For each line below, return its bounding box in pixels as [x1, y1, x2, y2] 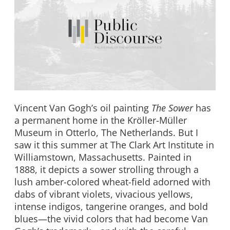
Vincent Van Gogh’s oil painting [14, 102, 151, 114]
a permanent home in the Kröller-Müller [14, 114, 187, 127]
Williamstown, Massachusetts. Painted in [14, 151, 191, 164]
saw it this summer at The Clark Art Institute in [14, 139, 214, 151]
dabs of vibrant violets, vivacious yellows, [14, 188, 193, 201]
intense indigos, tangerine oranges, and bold [14, 200, 208, 213]
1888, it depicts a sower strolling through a [14, 163, 199, 176]
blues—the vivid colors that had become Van [14, 213, 208, 225]
